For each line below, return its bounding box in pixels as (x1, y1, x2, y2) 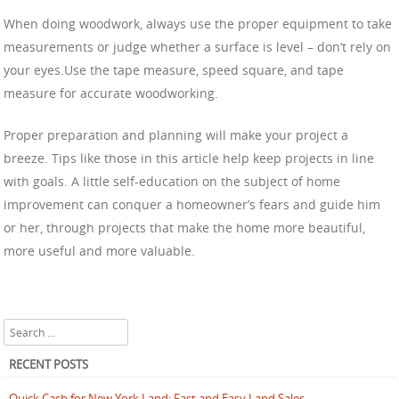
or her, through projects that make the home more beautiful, (4, 218, 365, 236)
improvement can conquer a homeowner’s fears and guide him (4, 195, 380, 213)
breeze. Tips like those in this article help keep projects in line (4, 149, 374, 167)
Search (4, 320, 38, 335)
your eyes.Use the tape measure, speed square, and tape (4, 61, 344, 78)
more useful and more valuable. (4, 241, 195, 259)
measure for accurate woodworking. (4, 84, 218, 102)
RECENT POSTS (9, 355, 88, 372)
